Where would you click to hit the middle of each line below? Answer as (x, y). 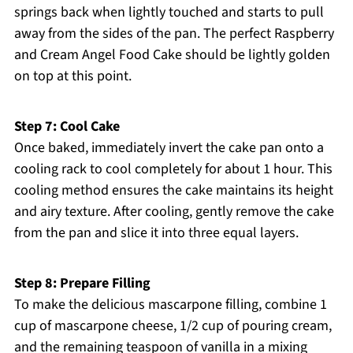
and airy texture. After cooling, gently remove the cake (174, 212)
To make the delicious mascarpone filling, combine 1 (170, 305)
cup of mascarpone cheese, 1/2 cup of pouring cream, (173, 326)
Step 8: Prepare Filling (82, 284)
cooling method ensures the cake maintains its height (173, 191)
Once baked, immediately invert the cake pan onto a (169, 148)
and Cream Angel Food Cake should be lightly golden (172, 55)
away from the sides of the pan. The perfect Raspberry (174, 34)
